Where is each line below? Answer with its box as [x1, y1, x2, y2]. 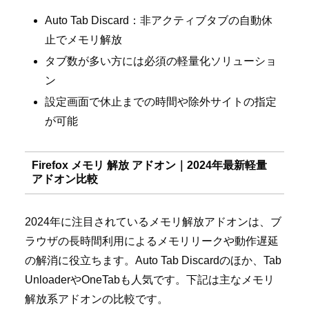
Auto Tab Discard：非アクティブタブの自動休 [45, 14, 273, 26]
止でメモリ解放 [45, 33, 123, 46]
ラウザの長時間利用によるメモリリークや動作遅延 [25, 235, 279, 247]
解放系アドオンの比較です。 [25, 292, 168, 305]
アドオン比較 [31, 173, 98, 186]
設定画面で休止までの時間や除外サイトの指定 [45, 96, 277, 108]
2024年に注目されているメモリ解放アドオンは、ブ [25, 215, 281, 228]
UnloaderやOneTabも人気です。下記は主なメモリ [25, 273, 275, 286]
